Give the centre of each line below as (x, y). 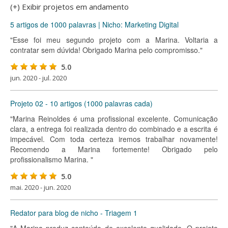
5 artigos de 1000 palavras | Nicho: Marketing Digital (94, 24)
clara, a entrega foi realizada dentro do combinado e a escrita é (114, 129)
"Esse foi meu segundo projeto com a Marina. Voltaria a (114, 40)
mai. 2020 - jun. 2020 (40, 187)
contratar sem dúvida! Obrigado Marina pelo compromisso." (106, 50)
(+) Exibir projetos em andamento (69, 7)
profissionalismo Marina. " (52, 159)
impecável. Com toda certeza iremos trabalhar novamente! (114, 139)
